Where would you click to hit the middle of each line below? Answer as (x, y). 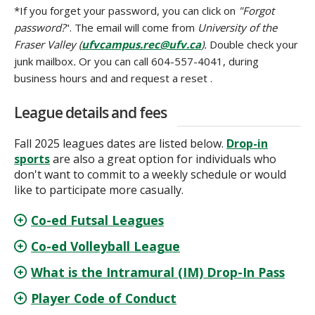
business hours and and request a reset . (116, 78)
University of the (237, 28)
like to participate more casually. (100, 190)
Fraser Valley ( (48, 45)
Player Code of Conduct (104, 298)
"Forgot (256, 11)
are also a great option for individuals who (163, 159)
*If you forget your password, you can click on (126, 11)
